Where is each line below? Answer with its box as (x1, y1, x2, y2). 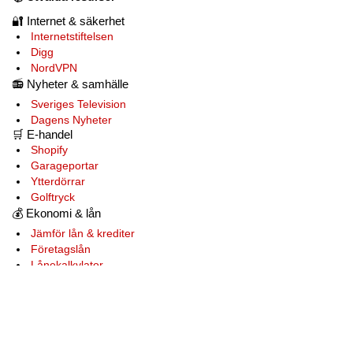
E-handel (24, 128, 72, 142)
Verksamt (31, 304, 77, 318)
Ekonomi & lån (23, 206, 101, 221)
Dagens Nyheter (31, 113, 112, 127)
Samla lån (31, 274, 80, 288)
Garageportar (31, 159, 98, 173)
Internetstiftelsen (31, 30, 113, 43)
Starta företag (24, 288, 96, 303)
